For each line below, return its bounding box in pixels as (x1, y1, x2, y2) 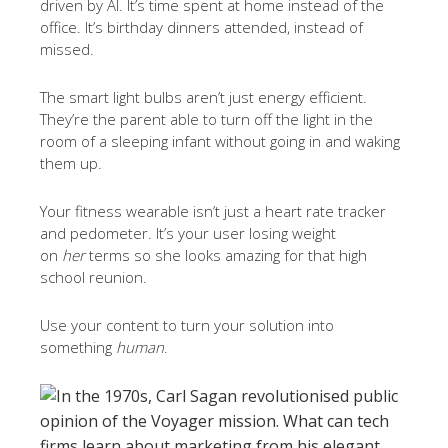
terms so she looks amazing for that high (89, 245, 367, 265)
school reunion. (40, 267, 147, 287)
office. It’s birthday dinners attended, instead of (40, 17, 363, 37)
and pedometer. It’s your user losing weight (40, 223, 336, 243)
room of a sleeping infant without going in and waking (40, 131, 400, 151)
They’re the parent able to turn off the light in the (40, 109, 373, 129)
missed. (40, 39, 94, 59)
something (40, 337, 116, 357)
